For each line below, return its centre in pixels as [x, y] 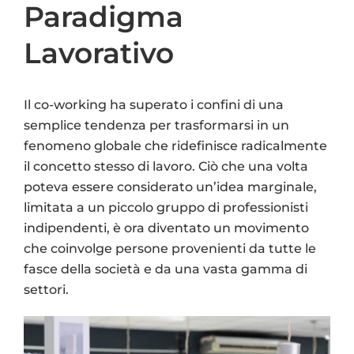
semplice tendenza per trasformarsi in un [156, 125]
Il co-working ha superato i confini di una [154, 104]
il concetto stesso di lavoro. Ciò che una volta [166, 166]
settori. [46, 289]
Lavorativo [99, 53]
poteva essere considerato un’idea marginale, [170, 186]
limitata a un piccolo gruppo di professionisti [166, 207]
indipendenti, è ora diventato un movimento [166, 228]
